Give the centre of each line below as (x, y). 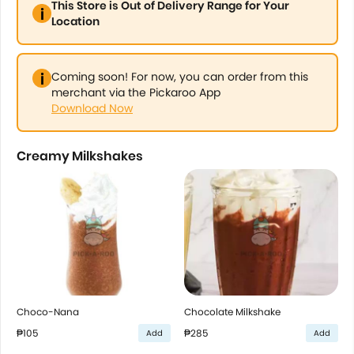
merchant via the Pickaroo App (136, 92)
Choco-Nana (48, 312)
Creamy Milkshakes (80, 156)
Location (75, 21)
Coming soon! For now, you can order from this (180, 77)
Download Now (92, 108)
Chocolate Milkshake (232, 312)
